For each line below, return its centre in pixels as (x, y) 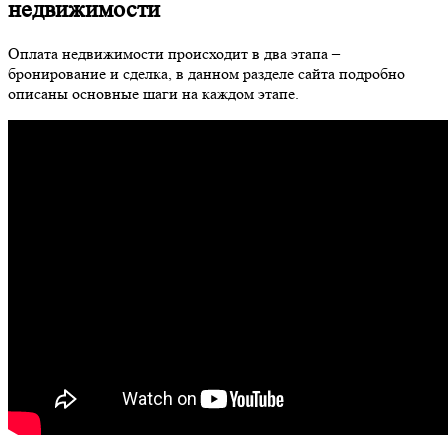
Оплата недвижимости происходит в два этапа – (174, 53)
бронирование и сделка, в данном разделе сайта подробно (206, 73)
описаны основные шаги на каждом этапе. (153, 93)
